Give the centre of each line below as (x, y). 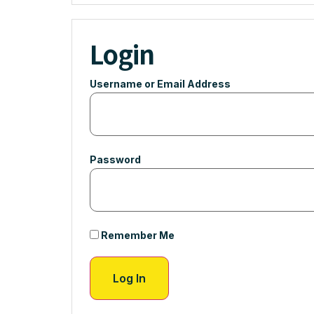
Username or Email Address (160, 83)
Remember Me (137, 235)
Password (115, 159)
